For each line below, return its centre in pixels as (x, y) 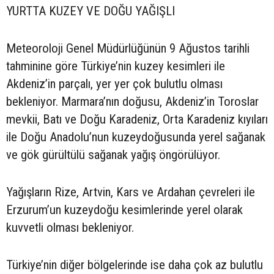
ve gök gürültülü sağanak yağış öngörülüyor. (113, 155)
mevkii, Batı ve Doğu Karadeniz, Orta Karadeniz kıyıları (137, 120)
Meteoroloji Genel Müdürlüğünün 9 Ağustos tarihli (128, 49)
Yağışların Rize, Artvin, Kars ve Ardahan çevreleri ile (131, 192)
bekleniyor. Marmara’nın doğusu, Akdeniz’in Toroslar (132, 102)
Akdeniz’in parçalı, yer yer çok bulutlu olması (114, 84)
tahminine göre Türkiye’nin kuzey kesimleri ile (116, 66)
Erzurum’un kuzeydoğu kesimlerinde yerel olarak (124, 210)
